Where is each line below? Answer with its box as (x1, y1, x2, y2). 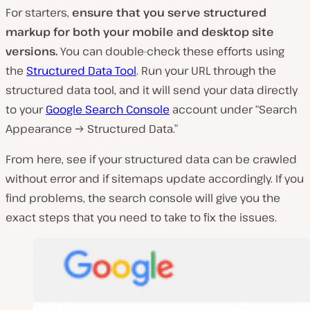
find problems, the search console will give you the (6, 190, 280, 206)
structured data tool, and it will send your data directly (6, 82, 298, 98)
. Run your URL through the (136, 62, 276, 78)
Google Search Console (46, 101, 170, 117)
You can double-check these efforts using (57, 43, 284, 59)
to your (6, 101, 46, 117)
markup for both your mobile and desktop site (6, 24, 274, 39)
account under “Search (170, 101, 297, 117)
